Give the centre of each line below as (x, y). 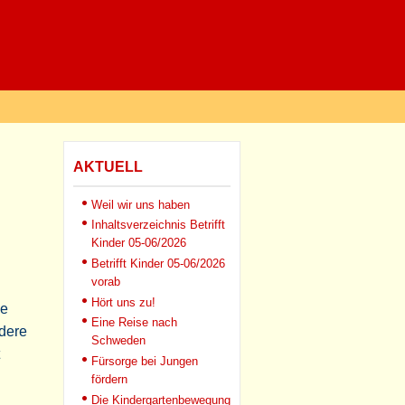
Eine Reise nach (134, 322)
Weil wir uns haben (141, 205)
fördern (109, 380)
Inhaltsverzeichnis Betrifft (158, 225)
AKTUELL (108, 167)
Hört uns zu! (123, 302)
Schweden (118, 341)
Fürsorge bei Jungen (145, 361)
